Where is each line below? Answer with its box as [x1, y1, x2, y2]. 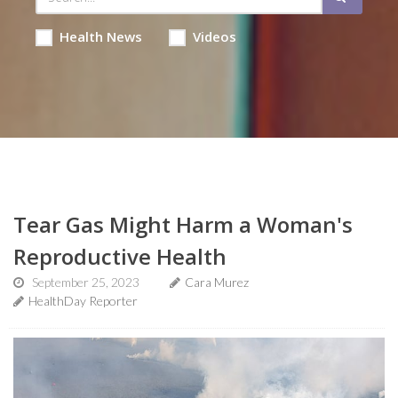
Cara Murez [185, 275, 249, 290]
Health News [59, 28, 142, 45]
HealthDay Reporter [28, 293, 138, 308]
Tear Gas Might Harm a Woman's [13, 210, 353, 239]
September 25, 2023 [32, 275, 139, 290]
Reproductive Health [13, 242, 227, 271]
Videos [192, 28, 236, 45]
